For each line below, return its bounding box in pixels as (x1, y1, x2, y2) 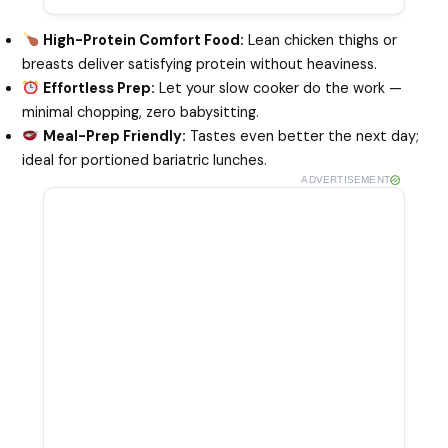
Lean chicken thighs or (244, 30, 398, 50)
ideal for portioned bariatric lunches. (22, 150, 268, 170)
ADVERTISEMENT (301, 173, 390, 185)
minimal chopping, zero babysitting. (22, 102, 260, 122)
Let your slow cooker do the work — (155, 78, 403, 98)
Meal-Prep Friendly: (43, 126, 187, 146)
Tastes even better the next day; (186, 126, 420, 146)
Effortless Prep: (43, 78, 156, 98)
